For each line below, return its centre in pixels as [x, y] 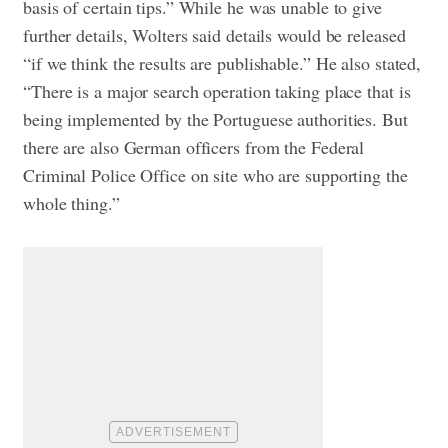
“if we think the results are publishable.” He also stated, [222, 63]
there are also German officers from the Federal [194, 147]
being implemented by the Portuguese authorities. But [215, 119]
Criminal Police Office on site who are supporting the [215, 175]
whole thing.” [71, 203]
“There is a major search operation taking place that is [217, 91]
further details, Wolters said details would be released [214, 35]
